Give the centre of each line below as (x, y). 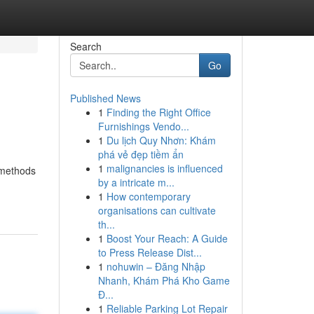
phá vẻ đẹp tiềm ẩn (141, 154)
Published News (105, 98)
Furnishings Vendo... (143, 126)
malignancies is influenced (164, 168)
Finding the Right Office (158, 112)
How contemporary (148, 196)
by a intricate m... (136, 182)
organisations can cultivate (157, 210)
